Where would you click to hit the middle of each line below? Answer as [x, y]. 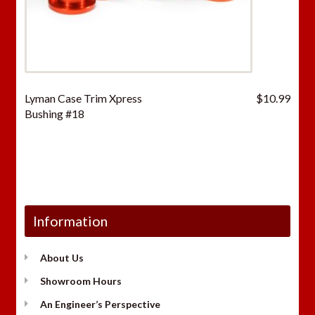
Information [70, 220]
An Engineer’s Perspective [101, 304]
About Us [62, 257]
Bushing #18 [54, 114]
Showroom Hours [81, 281]
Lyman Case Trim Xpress [83, 98]
